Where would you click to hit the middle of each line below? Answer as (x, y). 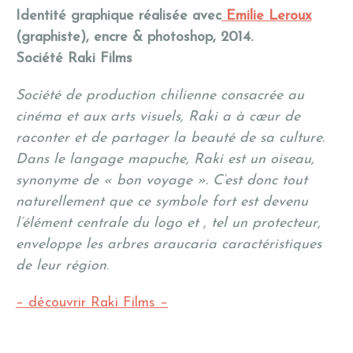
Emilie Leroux (266, 17)
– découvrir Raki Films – (92, 303)
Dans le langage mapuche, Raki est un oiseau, (165, 160)
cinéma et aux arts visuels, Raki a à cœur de (158, 117)
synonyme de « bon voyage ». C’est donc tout (162, 181)
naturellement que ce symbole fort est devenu (162, 203)
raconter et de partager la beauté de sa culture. (170, 139)
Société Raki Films (74, 59)
